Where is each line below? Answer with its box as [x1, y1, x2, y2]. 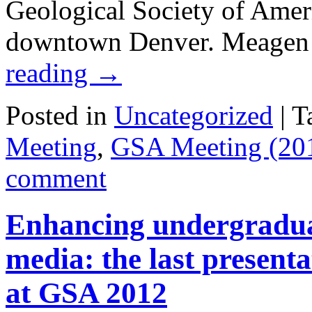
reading [6, 58, 95, 88]
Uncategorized [114, 100, 273, 131]
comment [6, 163, 107, 194]
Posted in [6, 100, 107, 131]
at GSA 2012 [6, 276, 167, 310]
